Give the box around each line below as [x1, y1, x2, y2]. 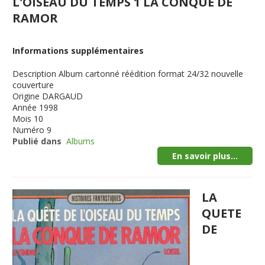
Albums [66, 135, 95, 147]
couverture [12, 79, 54, 91]
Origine [12, 91, 40, 102]
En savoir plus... [172, 150, 238, 161]
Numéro [12, 124, 45, 135]
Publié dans [12, 135, 62, 147]
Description [12, 68, 57, 79]
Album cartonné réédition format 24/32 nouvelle [59, 68, 244, 79]
